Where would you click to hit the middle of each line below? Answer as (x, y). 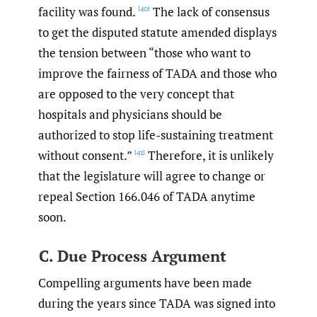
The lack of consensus (210, 12)
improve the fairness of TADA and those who (157, 74)
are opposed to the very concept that (136, 94)
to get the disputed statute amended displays (157, 33)
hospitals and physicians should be (130, 115)
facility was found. (87, 12)
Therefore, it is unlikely (209, 156)
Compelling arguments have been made (145, 282)
